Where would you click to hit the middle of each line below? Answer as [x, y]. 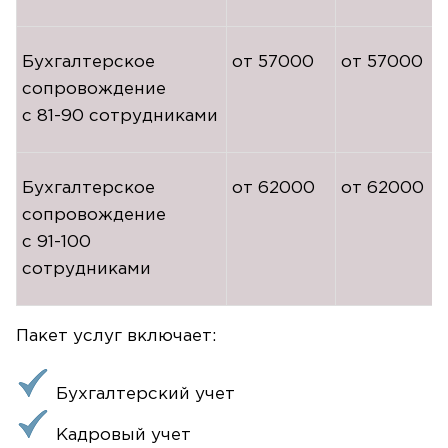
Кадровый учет [123, 435]
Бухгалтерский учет [145, 394]
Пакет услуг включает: [116, 336]
